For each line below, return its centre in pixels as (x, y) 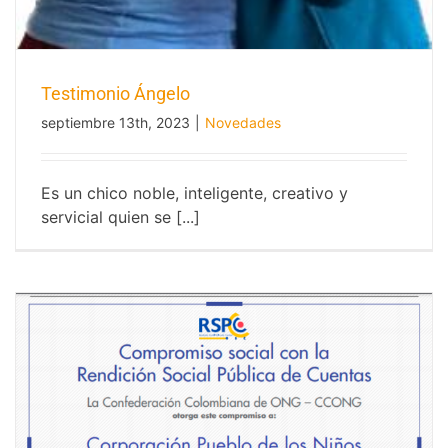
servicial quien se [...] (120, 217)
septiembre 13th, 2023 (115, 123)
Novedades (243, 123)
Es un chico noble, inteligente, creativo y (194, 193)
